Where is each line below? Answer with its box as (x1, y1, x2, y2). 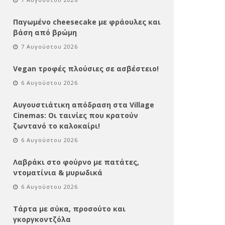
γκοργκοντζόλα (13, 214, 71, 224)
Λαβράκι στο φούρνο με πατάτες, (13, 157, 139, 167)
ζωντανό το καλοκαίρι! (13, 121, 100, 131)
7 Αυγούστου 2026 (21, 42, 78, 50)
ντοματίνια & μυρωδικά (13, 167, 102, 177)
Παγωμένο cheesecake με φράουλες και (13, 17, 161, 27)
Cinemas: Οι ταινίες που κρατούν (13, 110, 138, 120)
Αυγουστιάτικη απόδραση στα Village (13, 99, 154, 109)
